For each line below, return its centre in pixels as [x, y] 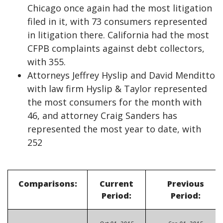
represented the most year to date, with [114, 129]
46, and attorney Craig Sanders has [102, 115]
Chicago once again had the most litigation [120, 8]
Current [116, 184]
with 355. [47, 61]
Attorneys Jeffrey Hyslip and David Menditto [121, 75]
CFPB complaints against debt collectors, [116, 48]
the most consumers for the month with [114, 102]
